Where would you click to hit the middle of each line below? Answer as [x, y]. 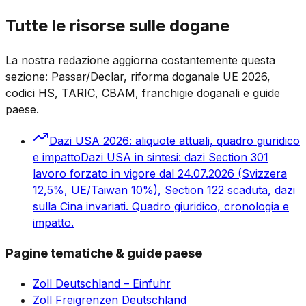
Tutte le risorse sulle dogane [117, 25]
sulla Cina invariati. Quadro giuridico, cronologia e [161, 206]
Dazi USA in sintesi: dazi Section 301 [175, 157]
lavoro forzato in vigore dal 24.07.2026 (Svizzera [160, 173]
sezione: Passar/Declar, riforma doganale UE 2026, [138, 76]
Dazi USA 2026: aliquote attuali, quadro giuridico [175, 140]
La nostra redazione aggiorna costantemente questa [140, 60]
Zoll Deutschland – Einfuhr [102, 284]
